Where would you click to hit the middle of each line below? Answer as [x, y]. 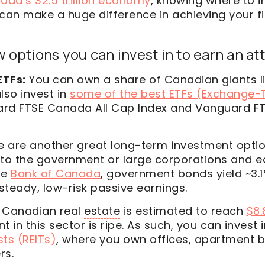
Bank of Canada [56, 174]
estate [102, 211]
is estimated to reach [183, 211]
